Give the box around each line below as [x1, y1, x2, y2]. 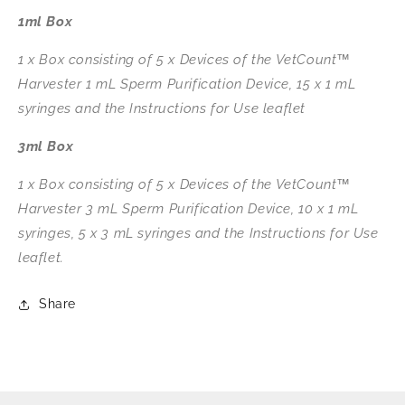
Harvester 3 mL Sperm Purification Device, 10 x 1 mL [18, 201, 359, 218]
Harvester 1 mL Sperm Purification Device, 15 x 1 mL [18, 76, 356, 93]
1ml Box [18, 14, 73, 31]
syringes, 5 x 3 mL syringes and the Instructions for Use [18, 225, 379, 242]
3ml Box [18, 138, 74, 155]
